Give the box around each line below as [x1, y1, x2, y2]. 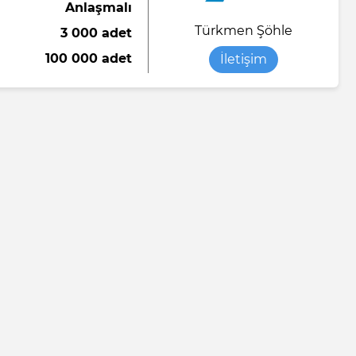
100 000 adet [45, 51, 132, 67]
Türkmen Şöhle [195, 22, 292, 38]
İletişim [220, 51, 267, 67]
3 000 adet [60, 25, 132, 41]
